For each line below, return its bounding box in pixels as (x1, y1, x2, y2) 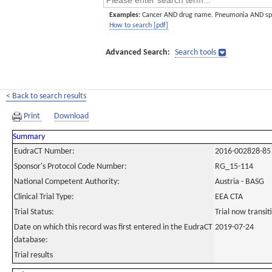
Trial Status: (14, 208, 54, 217)
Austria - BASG (215, 177, 264, 186)
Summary (13, 132, 45, 141)
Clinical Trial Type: (14, 192, 74, 202)
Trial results (14, 251, 53, 260)
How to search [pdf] (109, 22, 168, 29)
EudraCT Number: (14, 147, 75, 156)
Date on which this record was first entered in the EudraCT (14, 223, 212, 232)
